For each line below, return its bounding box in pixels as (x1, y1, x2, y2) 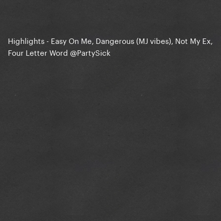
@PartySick (70, 46, 110, 58)
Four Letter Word (8, 46, 70, 58)
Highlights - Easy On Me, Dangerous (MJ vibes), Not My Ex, (8, 34, 213, 46)
